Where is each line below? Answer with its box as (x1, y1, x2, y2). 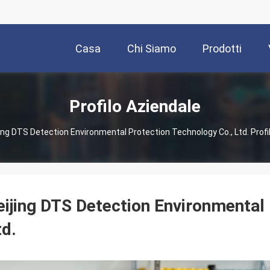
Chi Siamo (127, 42, 176, 55)
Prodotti (202, 42, 242, 55)
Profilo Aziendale (69, 96, 201, 116)
